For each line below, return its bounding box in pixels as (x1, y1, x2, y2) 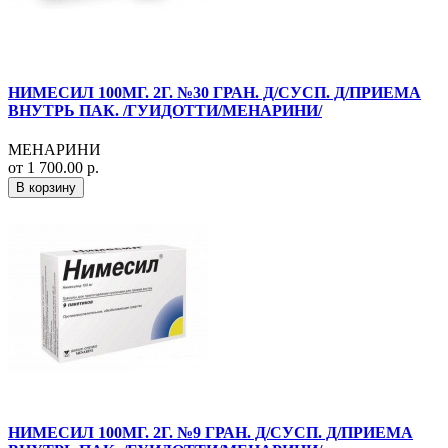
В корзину (16, 180, 76, 196)
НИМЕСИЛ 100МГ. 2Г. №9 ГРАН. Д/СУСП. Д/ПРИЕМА (8, 423, 413, 441)
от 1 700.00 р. (8, 159, 99, 177)
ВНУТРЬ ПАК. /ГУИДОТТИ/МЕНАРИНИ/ (8, 102, 322, 120)
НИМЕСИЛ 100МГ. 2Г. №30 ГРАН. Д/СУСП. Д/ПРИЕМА (8, 84, 421, 102)
